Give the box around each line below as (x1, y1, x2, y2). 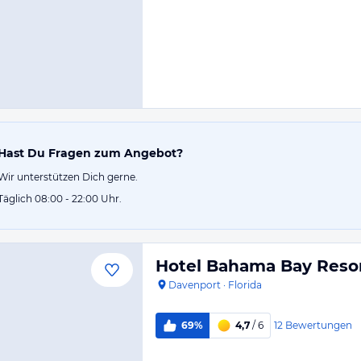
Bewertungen (284, 318, 352, 331)
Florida (228, 279, 262, 291)
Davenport (168, 279, 221, 291)
